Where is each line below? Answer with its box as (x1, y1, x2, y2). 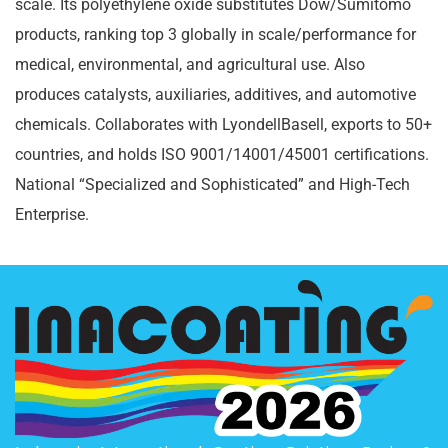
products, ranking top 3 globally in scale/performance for (15, 25, 416, 44)
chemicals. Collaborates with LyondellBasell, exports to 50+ (15, 115, 432, 134)
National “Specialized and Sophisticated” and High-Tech (15, 175, 410, 194)
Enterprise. (15, 205, 89, 224)
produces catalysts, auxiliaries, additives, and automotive (15, 85, 416, 104)
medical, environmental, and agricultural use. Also (15, 55, 365, 74)
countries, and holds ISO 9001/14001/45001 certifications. (15, 145, 429, 164)
